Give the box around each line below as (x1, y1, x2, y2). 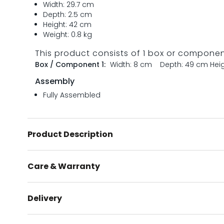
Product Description (27, 128, 113, 140)
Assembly (35, 75, 75, 87)
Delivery (27, 192, 62, 204)
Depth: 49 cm (160, 59, 208, 69)
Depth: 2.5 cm (43, 9, 92, 19)
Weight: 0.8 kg (43, 29, 92, 39)
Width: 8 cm (110, 59, 152, 69)
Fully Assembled (43, 90, 101, 100)
